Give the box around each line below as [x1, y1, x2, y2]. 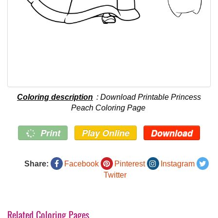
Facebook [64, 160, 99, 168]
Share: [24, 160, 49, 168]
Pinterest [114, 160, 145, 168]
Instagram [160, 160, 195, 168]
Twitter [104, 171, 127, 180]
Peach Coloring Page [71, 104, 145, 112]
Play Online [82, 127, 130, 140]
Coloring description [17, 93, 93, 102]
